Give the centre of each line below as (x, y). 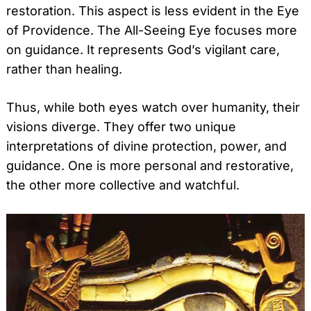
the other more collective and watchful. (123, 185)
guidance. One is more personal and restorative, (150, 165)
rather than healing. (64, 69)
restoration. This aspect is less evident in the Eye (153, 10)
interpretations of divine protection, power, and (146, 146)
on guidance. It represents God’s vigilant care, (143, 49)
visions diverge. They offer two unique (121, 126)
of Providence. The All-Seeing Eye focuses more (152, 30)
